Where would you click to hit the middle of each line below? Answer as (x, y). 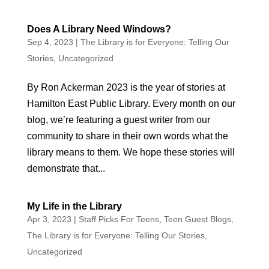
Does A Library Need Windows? (99, 29)
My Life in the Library (74, 206)
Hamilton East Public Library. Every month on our (131, 104)
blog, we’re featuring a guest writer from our (118, 120)
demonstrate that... (66, 168)
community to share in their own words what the (127, 136)
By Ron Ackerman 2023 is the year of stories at (126, 87)
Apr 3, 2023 (49, 219)
